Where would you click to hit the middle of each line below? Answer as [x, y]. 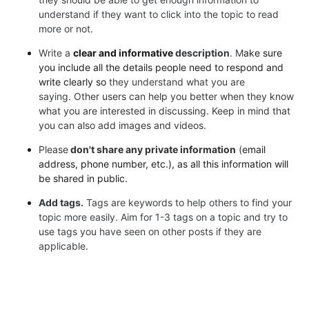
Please [53, 149]
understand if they [80, 14]
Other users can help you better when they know [182, 96]
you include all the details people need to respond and [161, 67]
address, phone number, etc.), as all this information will [163, 164]
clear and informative [124, 53]
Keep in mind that [251, 111]
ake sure [263, 53]
